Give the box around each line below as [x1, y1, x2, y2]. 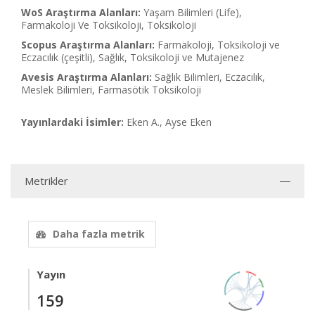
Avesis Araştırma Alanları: [21, 70, 152, 84]
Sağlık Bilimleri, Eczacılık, [155, 70, 265, 84]
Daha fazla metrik [53, 227, 145, 240]
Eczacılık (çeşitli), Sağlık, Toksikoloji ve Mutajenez [21, 51, 244, 64]
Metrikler [25, 174, 68, 188]
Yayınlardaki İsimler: [21, 115, 124, 129]
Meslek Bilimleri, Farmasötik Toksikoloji [21, 83, 201, 96]
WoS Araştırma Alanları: [21, 6, 141, 19]
